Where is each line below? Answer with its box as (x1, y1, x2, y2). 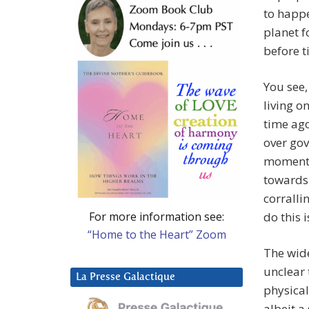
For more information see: (89, 208, 224, 224)
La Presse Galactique (76, 271, 175, 282)
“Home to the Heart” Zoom (87, 226, 226, 242)
